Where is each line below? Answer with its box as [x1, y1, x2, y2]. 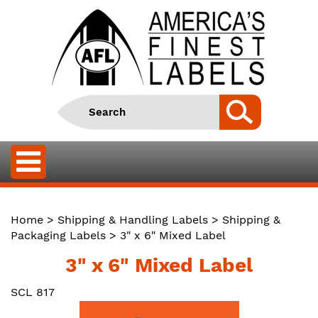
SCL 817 [11, 285, 55, 299]
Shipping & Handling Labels [57, 213, 208, 226]
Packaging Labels [11, 229, 106, 242]
